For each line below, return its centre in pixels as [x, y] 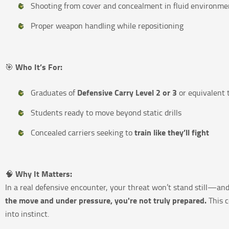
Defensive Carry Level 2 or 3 [127, 93]
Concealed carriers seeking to [83, 133]
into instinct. [27, 214]
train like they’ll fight [172, 132]
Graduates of [54, 93]
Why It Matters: [43, 174]
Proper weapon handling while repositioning [107, 26]
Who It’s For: [38, 67]
